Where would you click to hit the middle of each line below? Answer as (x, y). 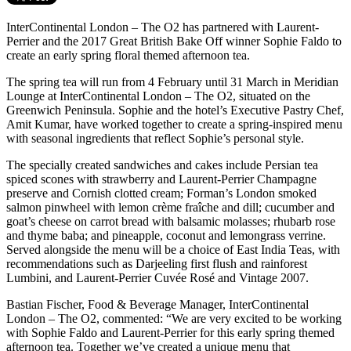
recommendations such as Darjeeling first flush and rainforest (157, 263)
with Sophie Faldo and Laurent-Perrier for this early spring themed (170, 332)
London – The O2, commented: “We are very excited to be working (174, 318)
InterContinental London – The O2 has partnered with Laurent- (163, 27)
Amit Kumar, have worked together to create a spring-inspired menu (174, 124)
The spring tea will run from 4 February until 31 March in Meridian (172, 81)
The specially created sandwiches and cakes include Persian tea (162, 165)
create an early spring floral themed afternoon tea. (128, 55)
